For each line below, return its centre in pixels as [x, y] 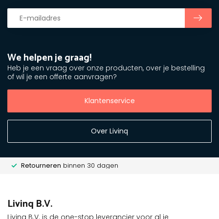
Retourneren [41, 165]
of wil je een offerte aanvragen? [62, 77]
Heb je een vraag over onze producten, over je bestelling [106, 68]
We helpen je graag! [49, 58]
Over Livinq [109, 131]
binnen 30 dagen [90, 165]
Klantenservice [109, 100]
